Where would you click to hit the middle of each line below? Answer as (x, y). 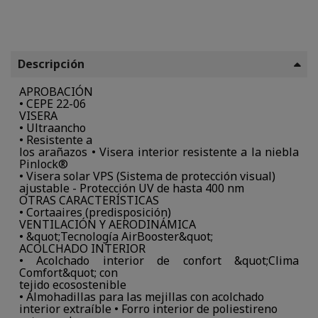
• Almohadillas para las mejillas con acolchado (142, 297)
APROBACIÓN (56, 92)
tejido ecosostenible (73, 285)
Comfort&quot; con (68, 273)
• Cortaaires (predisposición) (95, 213)
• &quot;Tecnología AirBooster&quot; (116, 237)
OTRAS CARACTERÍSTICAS (89, 201)
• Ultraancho (53, 128)
